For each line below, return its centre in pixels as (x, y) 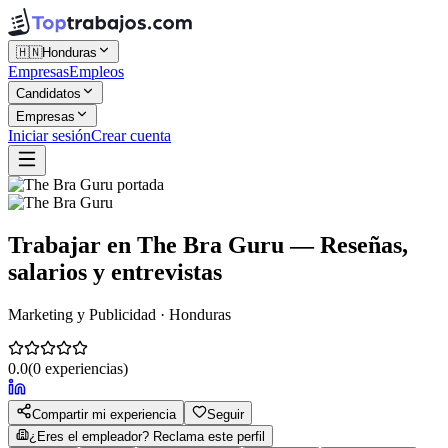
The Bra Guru (210, 244)
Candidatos (48, 93)
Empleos (96, 71)
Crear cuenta (131, 135)
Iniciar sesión (49, 135)
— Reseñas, (346, 244)
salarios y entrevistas (115, 271)
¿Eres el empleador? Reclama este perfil (147, 436)
